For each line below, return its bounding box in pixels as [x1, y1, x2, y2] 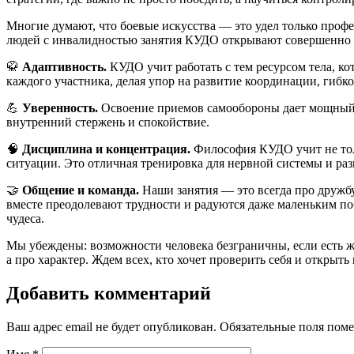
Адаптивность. [22, 59, 107, 73]
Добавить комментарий [6, 282, 211, 303]
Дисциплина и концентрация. [22, 141, 190, 156]
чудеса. [6, 211, 44, 225]
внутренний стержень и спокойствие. [6, 115, 209, 129]
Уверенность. [22, 100, 98, 115]
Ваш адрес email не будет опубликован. [6, 319, 217, 333]
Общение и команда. [22, 183, 139, 197]
